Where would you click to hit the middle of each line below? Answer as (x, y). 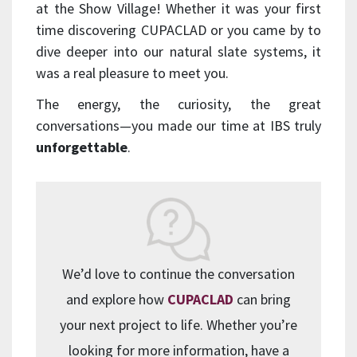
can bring (262, 299)
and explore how (117, 299)
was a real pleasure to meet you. (132, 73)
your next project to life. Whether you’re (178, 324)
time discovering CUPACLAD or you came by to (178, 29)
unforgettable (82, 147)
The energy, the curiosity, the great (178, 104)
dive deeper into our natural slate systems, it (178, 51)
